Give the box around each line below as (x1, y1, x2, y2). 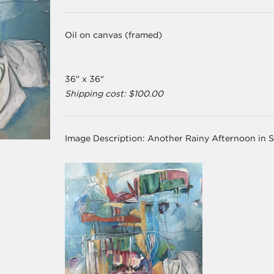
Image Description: (65, 133, 148, 144)
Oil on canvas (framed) (65, 29, 163, 40)
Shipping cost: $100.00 (65, 88, 164, 99)
